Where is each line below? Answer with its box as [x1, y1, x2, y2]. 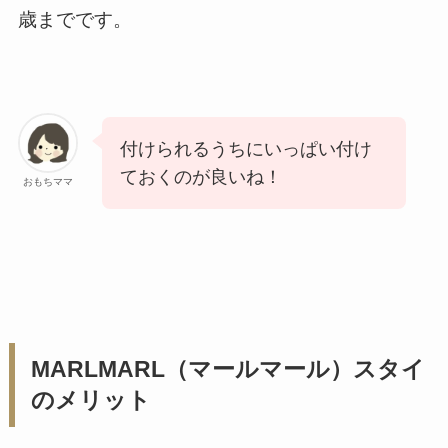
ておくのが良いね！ [119, 167, 282, 188]
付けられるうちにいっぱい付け [119, 139, 372, 160]
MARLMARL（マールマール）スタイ [30, 357, 425, 383]
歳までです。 [17, 8, 132, 30]
